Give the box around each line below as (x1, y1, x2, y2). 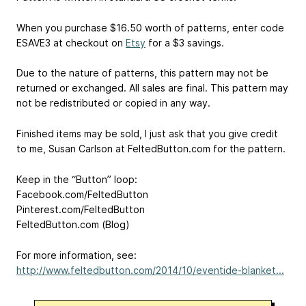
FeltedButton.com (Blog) (16, 218, 130, 230)
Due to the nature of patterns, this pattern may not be (16, 67, 268, 79)
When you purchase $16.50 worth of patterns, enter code (16, 21, 284, 33)
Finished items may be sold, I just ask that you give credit (16, 128, 278, 140)
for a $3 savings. (145, 36, 224, 48)
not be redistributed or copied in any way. (16, 97, 210, 109)
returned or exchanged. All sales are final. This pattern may (16, 82, 288, 94)
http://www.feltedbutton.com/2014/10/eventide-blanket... (16, 264, 284, 276)
